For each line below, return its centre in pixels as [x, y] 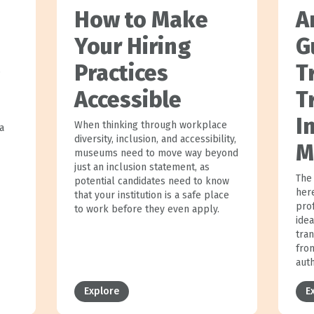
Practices [121, 73]
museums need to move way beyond [156, 153]
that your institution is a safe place [151, 195]
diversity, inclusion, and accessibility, [155, 139]
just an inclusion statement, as [142, 167]
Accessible [128, 99]
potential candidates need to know [151, 181]
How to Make [141, 19]
